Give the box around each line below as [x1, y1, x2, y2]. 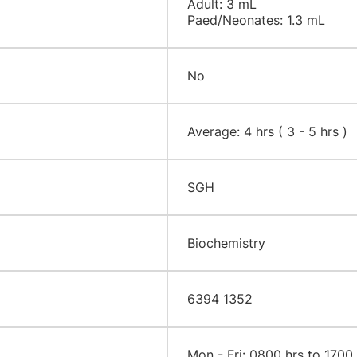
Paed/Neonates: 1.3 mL [186, 12, 325, 28]
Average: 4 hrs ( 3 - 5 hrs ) [186, 124, 347, 139]
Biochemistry [186, 235, 265, 251]
